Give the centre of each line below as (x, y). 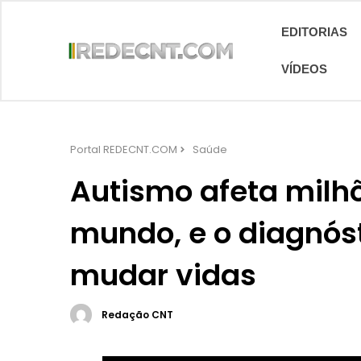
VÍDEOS (304, 69)
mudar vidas (163, 275)
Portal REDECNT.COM (124, 149)
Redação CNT (137, 315)
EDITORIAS (314, 32)
